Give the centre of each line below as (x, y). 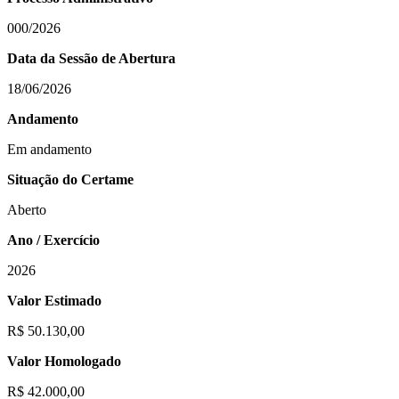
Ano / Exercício (53, 240)
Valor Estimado (54, 300)
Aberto (27, 209)
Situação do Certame (70, 179)
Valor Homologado (64, 361)
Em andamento (49, 149)
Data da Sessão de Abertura (91, 58)
